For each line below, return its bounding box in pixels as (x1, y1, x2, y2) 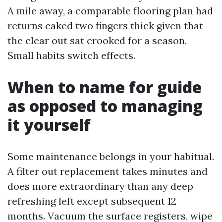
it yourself (7, 114, 91, 135)
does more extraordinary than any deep (7, 180, 193, 192)
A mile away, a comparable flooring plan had (7, 4, 213, 17)
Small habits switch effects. (7, 49, 135, 61)
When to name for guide (7, 76, 202, 98)
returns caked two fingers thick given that (7, 19, 203, 32)
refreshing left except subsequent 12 (7, 195, 176, 207)
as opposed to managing (7, 95, 203, 116)
